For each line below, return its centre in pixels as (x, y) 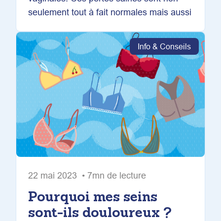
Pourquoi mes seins (93, 196)
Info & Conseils (164, 46)
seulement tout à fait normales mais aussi (110, 12)
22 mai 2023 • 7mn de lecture (87, 175)
